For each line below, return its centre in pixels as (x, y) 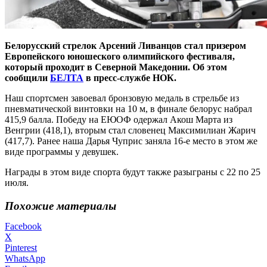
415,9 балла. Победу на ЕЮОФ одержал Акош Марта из (119, 119)
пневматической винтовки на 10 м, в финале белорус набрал (128, 108)
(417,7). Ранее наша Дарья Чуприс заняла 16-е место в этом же (131, 141)
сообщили (27, 77)
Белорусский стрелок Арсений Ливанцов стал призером (125, 45)
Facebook (23, 226)
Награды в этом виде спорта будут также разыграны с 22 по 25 (133, 172)
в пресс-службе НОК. (130, 77)
